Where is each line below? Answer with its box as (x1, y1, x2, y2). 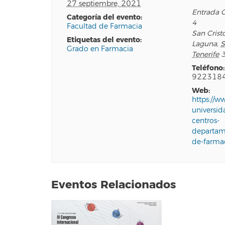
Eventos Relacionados (51, 177, 176, 192)
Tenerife (192, 50, 219, 59)
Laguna (192, 40, 217, 48)
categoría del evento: (71, 13, 142, 22)
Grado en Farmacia (66, 45, 133, 53)
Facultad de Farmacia (66, 22, 142, 31)
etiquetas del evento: (71, 35, 142, 45)
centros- (192, 117, 220, 125)
